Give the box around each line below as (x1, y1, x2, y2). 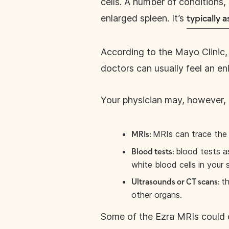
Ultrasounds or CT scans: (131, 178, 221, 187)
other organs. (131, 190, 182, 200)
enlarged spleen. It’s (101, 13, 187, 24)
